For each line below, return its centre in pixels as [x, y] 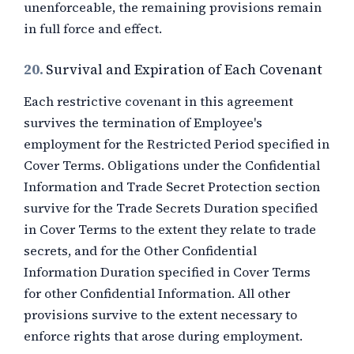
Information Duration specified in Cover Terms [167, 272]
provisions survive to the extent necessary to [160, 314]
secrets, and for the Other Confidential [140, 250]
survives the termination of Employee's [143, 122]
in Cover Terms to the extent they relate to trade [170, 229]
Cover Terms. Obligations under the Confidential [172, 165]
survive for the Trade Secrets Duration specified [171, 208]
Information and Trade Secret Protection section [172, 186]
